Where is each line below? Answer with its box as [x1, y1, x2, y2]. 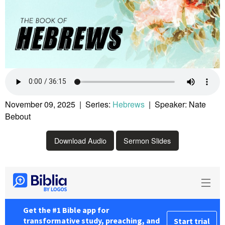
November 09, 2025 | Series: [5, 98, 113, 110]
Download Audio [54, 135, 106, 146]
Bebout [5, 110, 31, 122]
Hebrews [113, 98, 145, 110]
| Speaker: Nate [145, 98, 206, 110]
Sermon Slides [124, 135, 171, 146]
